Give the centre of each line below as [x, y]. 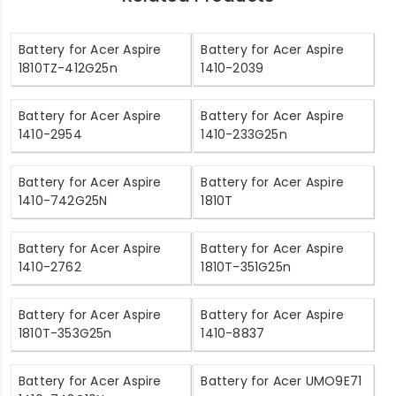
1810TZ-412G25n [68, 68]
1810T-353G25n [65, 333]
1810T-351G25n [246, 267]
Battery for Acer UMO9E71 [282, 381]
